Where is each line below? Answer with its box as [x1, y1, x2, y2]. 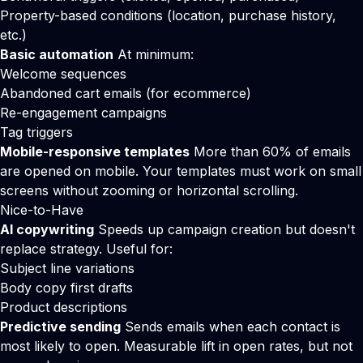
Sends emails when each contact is [121, 318, 340, 335]
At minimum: [113, 46, 194, 62]
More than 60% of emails [190, 143, 351, 160]
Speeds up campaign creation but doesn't [94, 221, 355, 237]
